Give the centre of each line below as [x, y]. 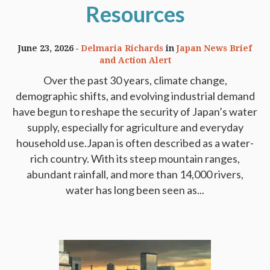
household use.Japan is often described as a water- [135, 143]
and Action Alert [135, 61]
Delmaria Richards [122, 49]
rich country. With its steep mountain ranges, [135, 159]
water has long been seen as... [135, 190]
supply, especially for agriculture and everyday [135, 127]
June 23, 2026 [46, 49]
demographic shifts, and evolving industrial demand [135, 96]
